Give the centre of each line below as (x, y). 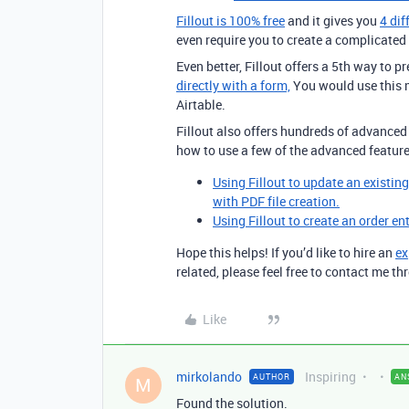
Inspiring (330, 377)
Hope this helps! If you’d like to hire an (286, 252)
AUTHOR (272, 377)
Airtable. (201, 105)
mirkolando (209, 377)
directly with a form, (233, 85)
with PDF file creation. (276, 201)
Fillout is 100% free (231, 21)
